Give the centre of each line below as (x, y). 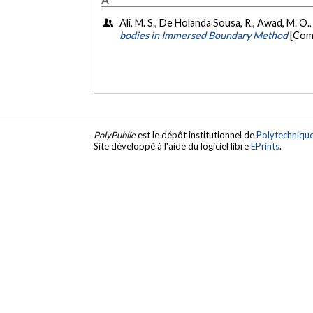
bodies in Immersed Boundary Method (204, 36)
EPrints (265, 146)
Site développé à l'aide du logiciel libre (173, 146)
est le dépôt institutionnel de (196, 135)
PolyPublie (115, 135)
